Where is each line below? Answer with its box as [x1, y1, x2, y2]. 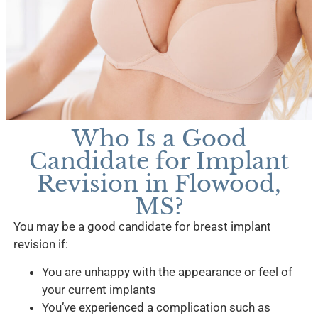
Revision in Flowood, [37, 169, 281, 198]
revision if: [13, 236, 68, 251]
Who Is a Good [71, 124, 247, 153]
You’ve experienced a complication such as [41, 300, 270, 314]
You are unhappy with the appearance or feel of [41, 264, 292, 279]
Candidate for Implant [29, 146, 289, 175]
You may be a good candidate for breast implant [13, 219, 271, 234]
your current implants [41, 282, 156, 297]
